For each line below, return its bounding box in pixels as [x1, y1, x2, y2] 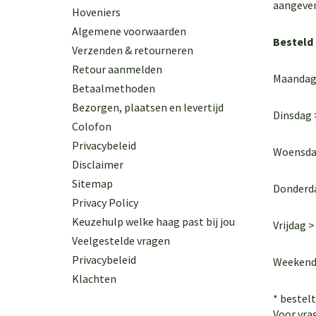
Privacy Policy [72, 195, 138, 209]
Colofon [72, 119, 111, 133]
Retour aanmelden [72, 62, 162, 76]
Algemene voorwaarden [72, 24, 186, 38]
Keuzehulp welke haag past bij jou [72, 214, 235, 229]
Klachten [72, 272, 116, 286]
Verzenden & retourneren [72, 43, 193, 57]
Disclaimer [72, 157, 123, 171]
